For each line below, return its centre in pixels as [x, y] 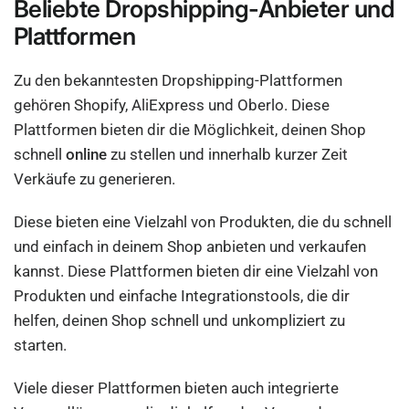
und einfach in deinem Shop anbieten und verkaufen [190, 246]
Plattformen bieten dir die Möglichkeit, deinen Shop [190, 130]
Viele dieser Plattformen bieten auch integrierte [177, 388]
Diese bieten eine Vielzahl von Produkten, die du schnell [203, 222]
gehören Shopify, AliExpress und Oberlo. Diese [172, 105]
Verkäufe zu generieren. [97, 179]
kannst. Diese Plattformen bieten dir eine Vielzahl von [196, 271]
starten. [42, 345]
